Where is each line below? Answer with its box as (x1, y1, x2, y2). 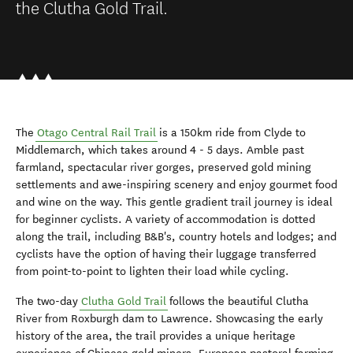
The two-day (16, 295, 81, 308)
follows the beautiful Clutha (166, 295, 309, 308)
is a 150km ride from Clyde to (156, 126, 306, 139)
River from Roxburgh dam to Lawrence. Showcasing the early (16, 312, 323, 325)
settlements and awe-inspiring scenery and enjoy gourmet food (16, 178, 337, 191)
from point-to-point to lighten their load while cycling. (16, 265, 289, 278)
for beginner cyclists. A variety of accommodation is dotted (16, 213, 315, 226)
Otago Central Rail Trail (37, 126, 156, 139)
